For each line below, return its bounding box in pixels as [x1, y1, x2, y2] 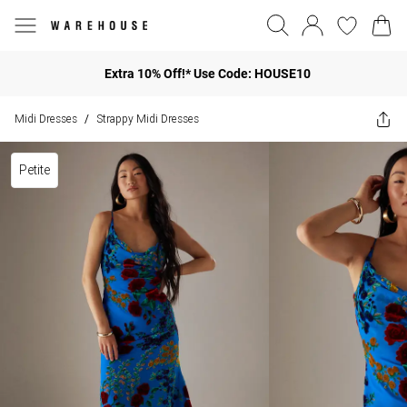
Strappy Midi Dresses [96, 112, 199, 125]
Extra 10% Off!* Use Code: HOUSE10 [104, 65, 311, 81]
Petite [19, 162, 50, 178]
